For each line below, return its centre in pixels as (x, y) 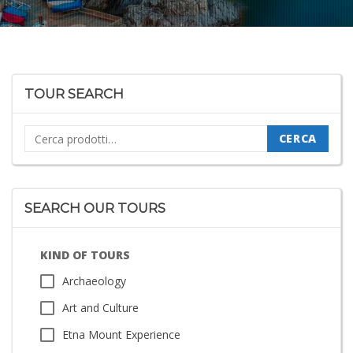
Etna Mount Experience (121, 334)
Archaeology (94, 281)
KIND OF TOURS (85, 255)
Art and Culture (100, 308)
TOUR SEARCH (74, 94)
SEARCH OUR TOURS (95, 208)
